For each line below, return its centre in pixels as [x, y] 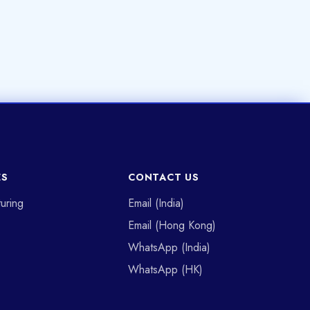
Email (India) [156, 203]
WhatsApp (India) [170, 247]
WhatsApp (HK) [166, 270]
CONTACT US [164, 177]
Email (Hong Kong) [172, 225]
